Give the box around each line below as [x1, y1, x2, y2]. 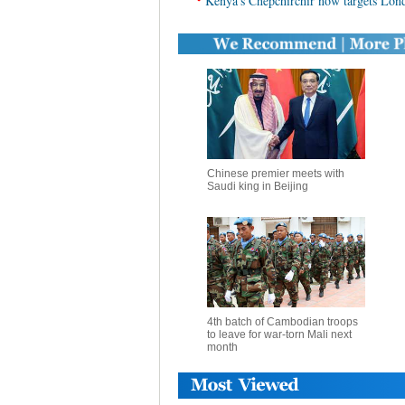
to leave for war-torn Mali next [206, 328, 352, 341]
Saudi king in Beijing [206, 180, 308, 193]
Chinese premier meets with [206, 167, 344, 180]
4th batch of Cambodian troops [206, 316, 358, 328]
